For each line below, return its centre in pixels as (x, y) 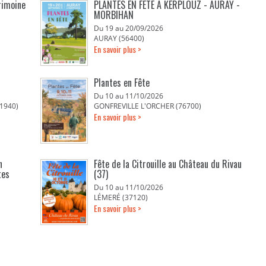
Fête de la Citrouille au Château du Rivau (168, 164)
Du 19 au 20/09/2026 (129, 28)
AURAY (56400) (119, 38)
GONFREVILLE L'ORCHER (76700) (148, 106)
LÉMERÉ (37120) (121, 197)
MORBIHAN (114, 15)
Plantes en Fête (122, 83)
